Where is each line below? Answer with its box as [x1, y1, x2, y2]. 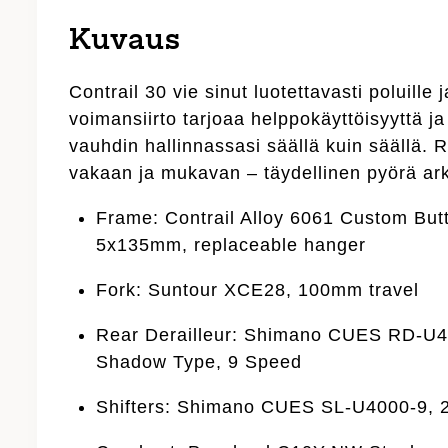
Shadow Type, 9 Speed [96, 351, 303, 372]
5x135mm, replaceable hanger [96, 234, 367, 255]
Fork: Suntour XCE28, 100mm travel [96, 279, 420, 300]
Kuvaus [69, 26, 182, 57]
